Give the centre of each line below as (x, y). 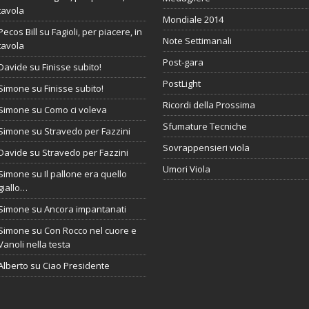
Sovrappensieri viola (206, 147)
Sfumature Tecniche (205, 126)
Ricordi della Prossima (209, 104)
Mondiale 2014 (193, 19)
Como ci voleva (76, 109)
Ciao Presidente (77, 265)
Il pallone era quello (86, 173)
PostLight (181, 83)
